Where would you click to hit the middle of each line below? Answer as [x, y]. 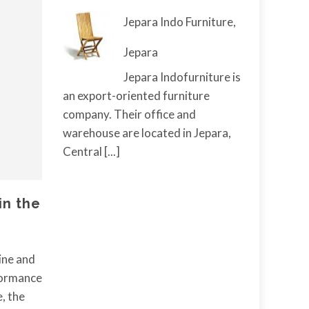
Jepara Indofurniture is [182, 77]
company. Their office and [129, 114]
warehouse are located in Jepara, [147, 133]
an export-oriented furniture [136, 96]
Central [83, 151]
